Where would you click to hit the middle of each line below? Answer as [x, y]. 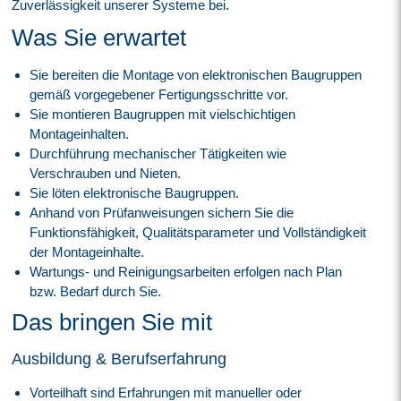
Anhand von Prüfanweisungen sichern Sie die [162, 213]
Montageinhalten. [80, 134]
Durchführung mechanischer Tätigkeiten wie [158, 154]
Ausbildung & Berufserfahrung [119, 359]
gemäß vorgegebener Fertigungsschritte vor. [159, 95]
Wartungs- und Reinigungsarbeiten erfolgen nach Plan [186, 272]
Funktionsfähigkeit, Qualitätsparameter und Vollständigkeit [198, 233]
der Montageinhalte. [87, 252]
